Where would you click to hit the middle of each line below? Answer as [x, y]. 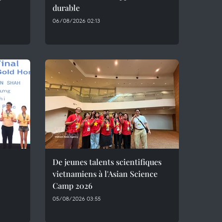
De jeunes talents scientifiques [107, 162]
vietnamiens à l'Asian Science [105, 174]
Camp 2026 [73, 186]
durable [66, 8]
